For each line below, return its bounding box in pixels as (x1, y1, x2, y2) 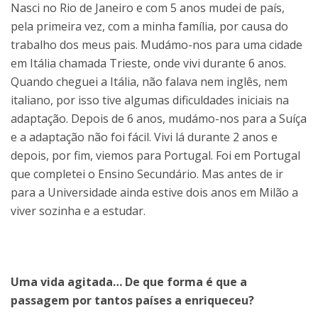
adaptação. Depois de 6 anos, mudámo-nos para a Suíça (11, 110, 307, 126)
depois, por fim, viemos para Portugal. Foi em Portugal (11, 147, 300, 163)
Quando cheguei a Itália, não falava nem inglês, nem (11, 73, 287, 89)
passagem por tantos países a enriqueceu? (11, 292, 254, 308)
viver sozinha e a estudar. (11, 202, 146, 219)
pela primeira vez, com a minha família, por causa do (11, 18, 288, 34)
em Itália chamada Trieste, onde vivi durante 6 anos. (11, 55, 286, 71)
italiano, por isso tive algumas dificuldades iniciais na (11, 92, 289, 108)
